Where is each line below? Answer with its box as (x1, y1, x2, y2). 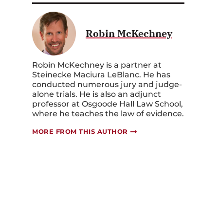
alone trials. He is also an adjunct (32, 90, 161, 99)
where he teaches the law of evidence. (32, 109, 184, 119)
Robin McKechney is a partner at (32, 60, 162, 70)
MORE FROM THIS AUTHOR (32, 127, 128, 136)
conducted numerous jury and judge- (32, 80, 182, 90)
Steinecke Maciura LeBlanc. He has (32, 70, 170, 80)
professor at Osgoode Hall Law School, (32, 99, 183, 109)
